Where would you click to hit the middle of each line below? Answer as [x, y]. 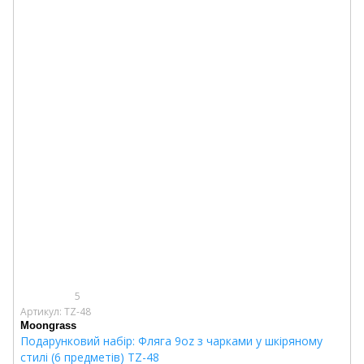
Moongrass [48, 325]
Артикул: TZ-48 [56, 312]
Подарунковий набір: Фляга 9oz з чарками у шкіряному [171, 341]
